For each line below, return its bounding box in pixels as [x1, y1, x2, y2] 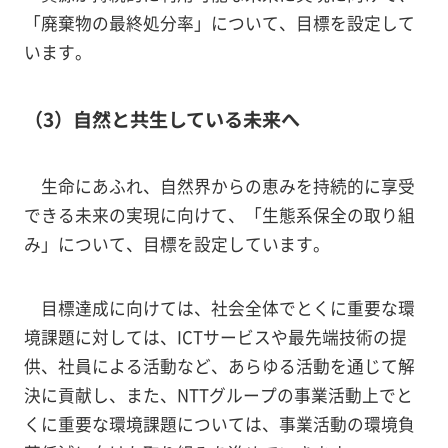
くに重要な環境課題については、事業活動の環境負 [23, 412, 415, 437]
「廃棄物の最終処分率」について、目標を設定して [23, 10, 415, 35]
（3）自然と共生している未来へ [23, 104, 300, 133]
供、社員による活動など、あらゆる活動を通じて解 [23, 354, 415, 379]
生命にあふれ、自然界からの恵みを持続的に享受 [40, 173, 415, 198]
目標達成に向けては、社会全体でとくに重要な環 [40, 296, 415, 321]
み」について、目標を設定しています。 [23, 231, 330, 256]
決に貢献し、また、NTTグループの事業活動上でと [23, 383, 413, 408]
